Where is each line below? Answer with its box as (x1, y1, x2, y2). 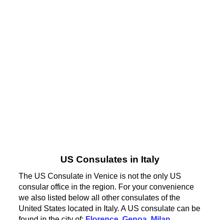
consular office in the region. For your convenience (19, 182, 194, 191)
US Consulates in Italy (60, 154, 160, 165)
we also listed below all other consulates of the (19, 193, 181, 202)
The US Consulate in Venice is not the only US (19, 171, 182, 180)
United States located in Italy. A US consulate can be (19, 204, 201, 213)
